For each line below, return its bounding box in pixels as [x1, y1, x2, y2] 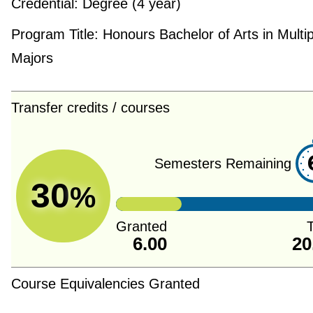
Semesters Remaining [154, 156, 292, 172]
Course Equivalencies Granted [10, 276, 200, 292]
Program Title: [10, 27, 99, 43]
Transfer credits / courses [10, 100, 170, 116]
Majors [10, 50, 53, 66]
